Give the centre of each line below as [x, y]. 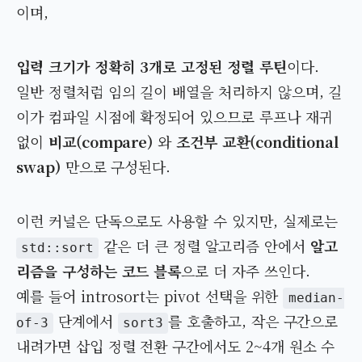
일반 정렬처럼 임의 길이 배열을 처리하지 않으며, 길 [179, 92]
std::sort [57, 248]
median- [316, 298]
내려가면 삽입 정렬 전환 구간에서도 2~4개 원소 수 [176, 346]
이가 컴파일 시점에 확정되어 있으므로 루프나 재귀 [175, 117]
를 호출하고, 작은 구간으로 [253, 321]
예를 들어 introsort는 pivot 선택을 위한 [150, 296]
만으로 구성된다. [116, 167]
